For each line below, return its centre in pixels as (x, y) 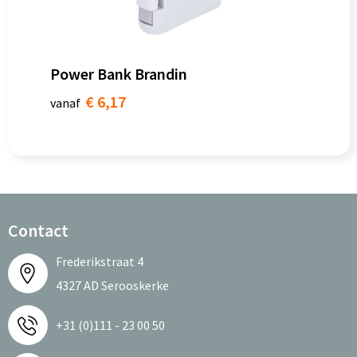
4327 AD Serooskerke (112, 285)
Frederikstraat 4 (99, 261)
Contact (38, 230)
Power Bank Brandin (118, 74)
